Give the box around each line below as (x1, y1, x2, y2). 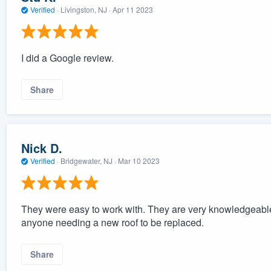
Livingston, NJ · (58, 4, 113, 15)
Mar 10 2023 (117, 155, 160, 166)
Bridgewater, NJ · (58, 155, 118, 166)
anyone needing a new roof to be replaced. (21, 215, 204, 230)
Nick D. (21, 139, 62, 157)
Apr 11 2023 (112, 4, 153, 15)
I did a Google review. (21, 51, 114, 65)
